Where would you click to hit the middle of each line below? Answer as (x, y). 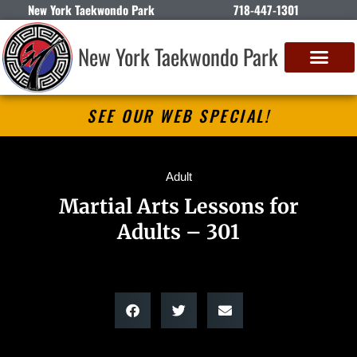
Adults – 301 (178, 231)
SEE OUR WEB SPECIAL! (178, 115)
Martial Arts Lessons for (178, 206)
